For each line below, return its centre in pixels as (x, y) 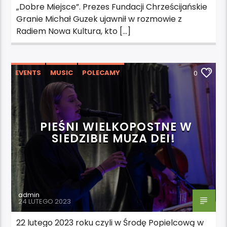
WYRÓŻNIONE (40, 109)
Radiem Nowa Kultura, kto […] (74, 31)
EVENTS (28, 72)
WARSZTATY (38, 91)
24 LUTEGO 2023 (45, 201)
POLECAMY (101, 72)
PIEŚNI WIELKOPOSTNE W (116, 126)
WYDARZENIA (92, 91)
